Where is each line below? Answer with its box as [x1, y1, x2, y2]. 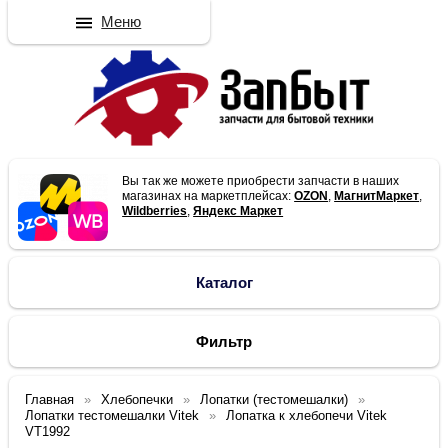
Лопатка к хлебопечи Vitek [226, 408, 388, 424]
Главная [25, 392, 75, 408]
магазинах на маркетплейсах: [122, 189, 295, 204]
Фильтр [196, 333, 252, 351]
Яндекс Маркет [193, 204, 284, 219]
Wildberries [122, 204, 188, 219]
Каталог [195, 274, 253, 292]
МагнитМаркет [334, 189, 420, 204]
